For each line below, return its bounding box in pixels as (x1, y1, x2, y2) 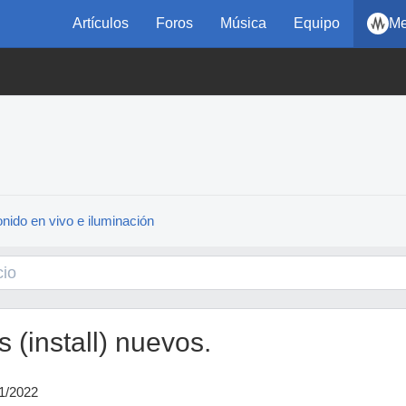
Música (220, 15, 266, 31)
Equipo (294, 15, 340, 31)
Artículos (72, 15, 129, 31)
